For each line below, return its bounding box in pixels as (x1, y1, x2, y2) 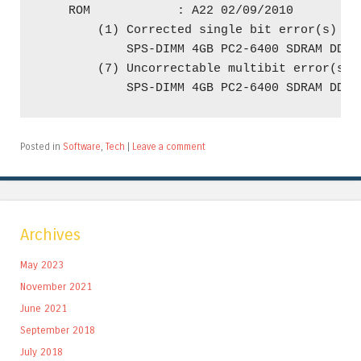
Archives (20, 225, 81, 246)
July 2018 (20, 346, 63, 359)
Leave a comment (132, 141, 205, 153)
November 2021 (20, 280, 92, 293)
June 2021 (20, 302, 67, 315)
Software (63, 141, 101, 153)
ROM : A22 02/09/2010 (39, 4, 293, 19)
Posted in (20, 141, 63, 153)
